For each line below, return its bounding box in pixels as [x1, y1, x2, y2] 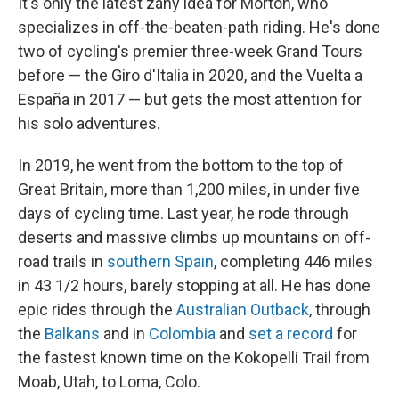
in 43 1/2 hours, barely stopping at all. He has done [18, 276, 370, 296]
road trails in [18, 252, 107, 272]
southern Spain [107, 252, 214, 272]
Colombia [145, 324, 216, 344]
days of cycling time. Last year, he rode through [18, 204, 349, 224]
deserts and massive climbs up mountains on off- [18, 228, 370, 248]
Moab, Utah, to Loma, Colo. [18, 372, 200, 392]
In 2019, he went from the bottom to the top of [18, 156, 344, 175]
